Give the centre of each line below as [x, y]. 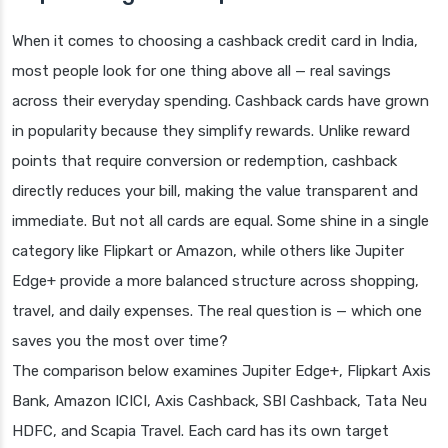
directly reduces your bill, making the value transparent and [215, 190]
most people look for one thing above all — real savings [201, 70]
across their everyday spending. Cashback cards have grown [220, 100]
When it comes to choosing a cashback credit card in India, [215, 40]
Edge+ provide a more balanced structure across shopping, [215, 280]
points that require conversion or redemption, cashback [204, 160]
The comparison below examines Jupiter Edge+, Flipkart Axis [221, 370]
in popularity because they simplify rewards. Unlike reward [211, 130]
